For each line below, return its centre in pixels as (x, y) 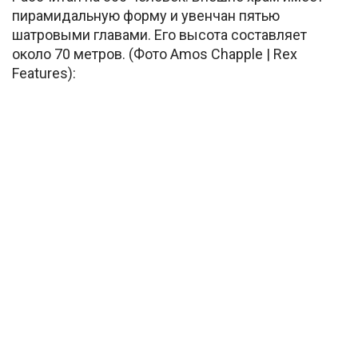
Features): (44, 73)
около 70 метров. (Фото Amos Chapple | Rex (155, 54)
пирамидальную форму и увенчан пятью (146, 15)
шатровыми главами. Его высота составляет (159, 34)
